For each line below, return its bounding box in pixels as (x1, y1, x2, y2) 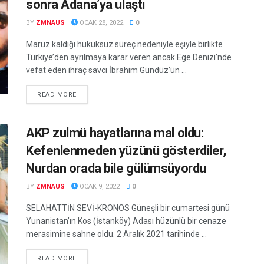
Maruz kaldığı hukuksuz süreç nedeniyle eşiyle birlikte (26, 39, 223, 49)
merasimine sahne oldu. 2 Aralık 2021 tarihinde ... (26, 229, 207, 239)
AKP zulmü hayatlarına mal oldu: (26, 125, 204, 140)
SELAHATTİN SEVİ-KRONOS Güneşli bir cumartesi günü (26, 203, 230, 213)
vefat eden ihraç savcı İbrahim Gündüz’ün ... (26, 65, 187, 75)
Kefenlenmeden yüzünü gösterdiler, (26, 143, 226, 158)
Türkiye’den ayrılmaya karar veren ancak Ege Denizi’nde (26, 52, 232, 62)
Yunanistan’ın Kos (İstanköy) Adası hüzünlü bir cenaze (26, 216, 226, 226)
